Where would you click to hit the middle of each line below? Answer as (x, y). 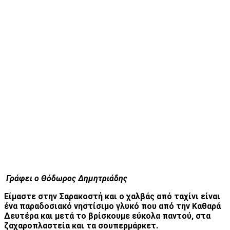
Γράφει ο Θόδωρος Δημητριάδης (68, 178)
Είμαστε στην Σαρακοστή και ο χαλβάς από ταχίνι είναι (112, 196)
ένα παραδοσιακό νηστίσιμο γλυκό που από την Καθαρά (112, 206)
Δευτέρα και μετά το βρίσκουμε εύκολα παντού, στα (107, 216)
